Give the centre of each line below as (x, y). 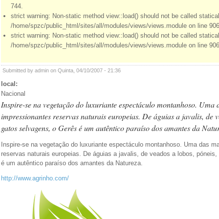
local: (10, 84)
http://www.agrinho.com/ (35, 178)
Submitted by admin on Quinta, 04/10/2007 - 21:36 (62, 70)
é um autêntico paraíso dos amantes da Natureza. (72, 163)
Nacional (13, 93)
